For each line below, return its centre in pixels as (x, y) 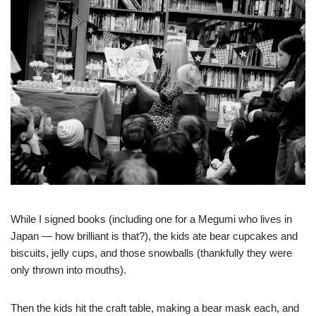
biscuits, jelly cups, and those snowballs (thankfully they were (151, 253)
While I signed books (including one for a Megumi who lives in (151, 219)
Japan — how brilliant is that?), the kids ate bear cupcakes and (154, 236)
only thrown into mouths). (68, 269)
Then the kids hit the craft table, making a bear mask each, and (155, 308)
